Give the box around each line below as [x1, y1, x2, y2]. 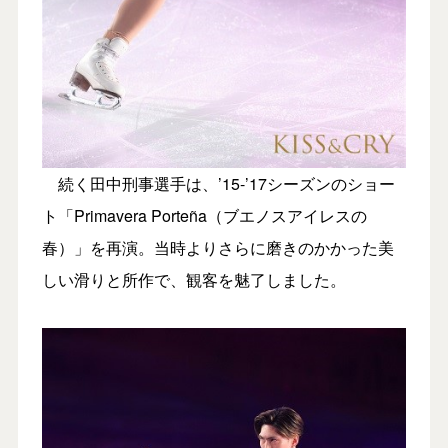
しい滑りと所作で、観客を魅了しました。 [41, 267, 346, 291]
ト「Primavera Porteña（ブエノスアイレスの [41, 203, 367, 227]
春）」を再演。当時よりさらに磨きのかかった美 [41, 235, 394, 259]
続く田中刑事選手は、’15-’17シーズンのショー [41, 171, 395, 195]
